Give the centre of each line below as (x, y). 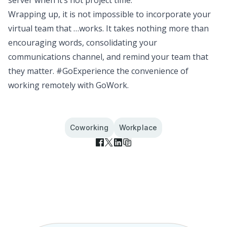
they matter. (32, 71)
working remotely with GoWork (68, 85)
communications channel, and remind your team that (108, 56)
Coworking (89, 127)
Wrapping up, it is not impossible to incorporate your (109, 14)
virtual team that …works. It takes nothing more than (108, 28)
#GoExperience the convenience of (122, 71)
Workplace (138, 127)
